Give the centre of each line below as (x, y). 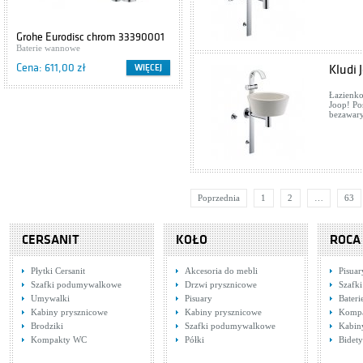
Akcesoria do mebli (221, 271)
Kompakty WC (59, 340)
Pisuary (199, 298)
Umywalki (50, 298)
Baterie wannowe (48, 48)
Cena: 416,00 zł (231, 68)
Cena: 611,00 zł (51, 68)
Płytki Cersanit (58, 271)
